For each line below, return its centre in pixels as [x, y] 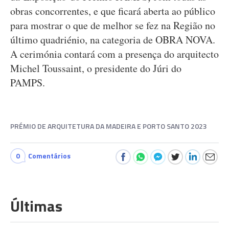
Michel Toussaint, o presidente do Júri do [96, 68]
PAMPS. [29, 83]
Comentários [49, 156]
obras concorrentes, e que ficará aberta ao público [113, 11]
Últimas [36, 206]
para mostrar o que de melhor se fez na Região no [113, 25]
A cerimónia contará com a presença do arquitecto [114, 54]
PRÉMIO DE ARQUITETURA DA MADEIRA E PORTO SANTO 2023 [109, 126]
